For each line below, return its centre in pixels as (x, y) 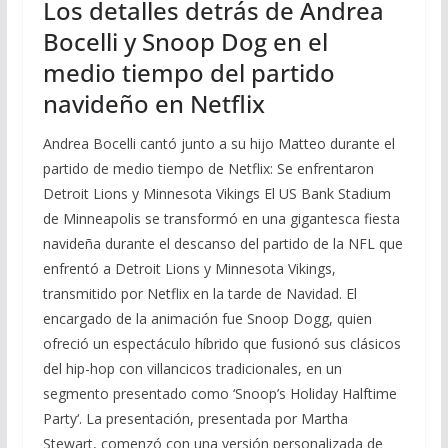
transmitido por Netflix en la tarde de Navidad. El (199, 293)
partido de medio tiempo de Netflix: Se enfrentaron (208, 168)
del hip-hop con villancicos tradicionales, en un (192, 368)
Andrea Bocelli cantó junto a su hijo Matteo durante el (218, 143)
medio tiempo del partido (188, 72)
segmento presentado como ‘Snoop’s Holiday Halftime (219, 393)
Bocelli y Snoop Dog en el (185, 41)
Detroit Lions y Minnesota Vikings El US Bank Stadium (216, 193)
